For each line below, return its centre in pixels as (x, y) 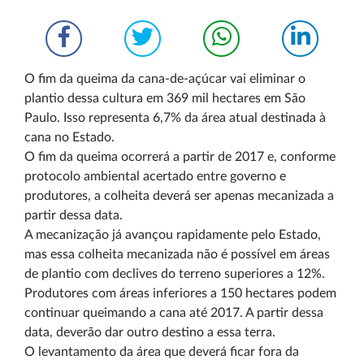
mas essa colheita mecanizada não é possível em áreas (177, 254)
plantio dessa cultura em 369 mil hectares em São (165, 98)
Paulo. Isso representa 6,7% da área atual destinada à (175, 118)
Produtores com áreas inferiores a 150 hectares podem (180, 293)
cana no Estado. (69, 137)
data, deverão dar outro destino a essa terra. (150, 332)
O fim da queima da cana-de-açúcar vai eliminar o (165, 79)
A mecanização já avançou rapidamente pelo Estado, (173, 235)
